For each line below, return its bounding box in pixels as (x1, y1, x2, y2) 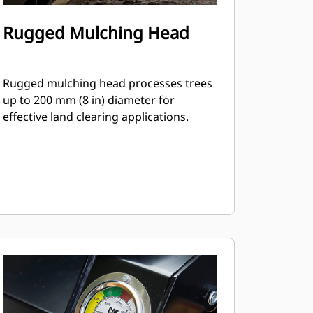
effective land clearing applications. (2, 109, 189, 124)
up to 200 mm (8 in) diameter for (2, 92, 175, 108)
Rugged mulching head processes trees (2, 75, 212, 91)
